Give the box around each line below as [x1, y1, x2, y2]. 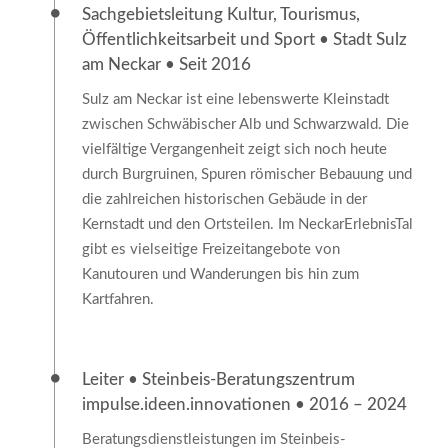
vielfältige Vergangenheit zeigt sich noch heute [81, 142, 387, 158]
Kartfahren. [81, 292, 154, 308]
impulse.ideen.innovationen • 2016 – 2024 [81, 396, 407, 414]
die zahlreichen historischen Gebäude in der [81, 192, 367, 208]
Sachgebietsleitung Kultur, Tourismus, [81, 6, 360, 24]
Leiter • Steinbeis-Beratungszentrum [81, 371, 355, 389]
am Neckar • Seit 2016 [81, 56, 251, 74]
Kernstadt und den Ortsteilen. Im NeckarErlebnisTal [81, 217, 413, 233]
